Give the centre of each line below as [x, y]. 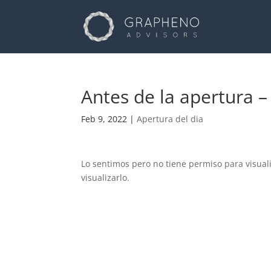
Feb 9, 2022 [104, 119]
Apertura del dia [170, 119]
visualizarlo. [106, 178]
